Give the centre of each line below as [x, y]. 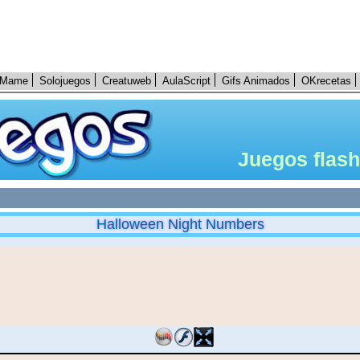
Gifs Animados [256, 81]
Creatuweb [127, 81]
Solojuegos [65, 81]
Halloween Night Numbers [180, 224]
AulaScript [186, 81]
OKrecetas [326, 81]
